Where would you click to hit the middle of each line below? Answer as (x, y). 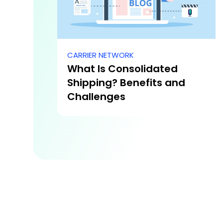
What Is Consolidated (122, 69)
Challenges (96, 97)
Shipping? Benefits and (126, 83)
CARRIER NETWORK (101, 55)
